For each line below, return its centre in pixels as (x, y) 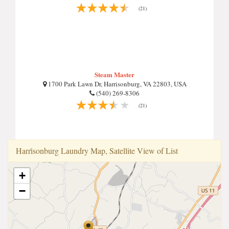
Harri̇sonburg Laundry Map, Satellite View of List (97, 151)
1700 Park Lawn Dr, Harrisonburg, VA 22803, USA (116, 84)
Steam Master (114, 74)
